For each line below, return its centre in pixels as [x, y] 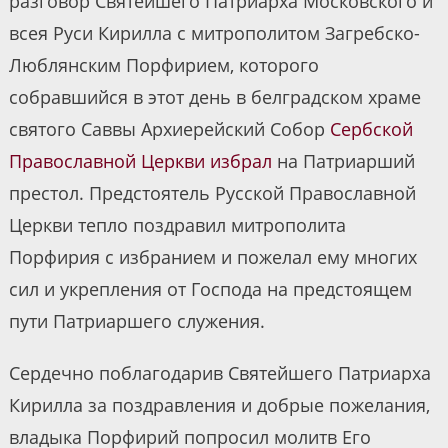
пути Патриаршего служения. [136, 321]
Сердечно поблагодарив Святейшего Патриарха [219, 373]
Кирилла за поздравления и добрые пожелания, [219, 405]
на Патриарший [343, 161]
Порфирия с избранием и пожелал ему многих [212, 257]
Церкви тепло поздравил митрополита [177, 225]
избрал [240, 161]
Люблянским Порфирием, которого [163, 65]
